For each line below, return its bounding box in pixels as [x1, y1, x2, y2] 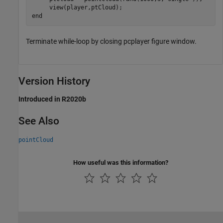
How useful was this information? [73, 158, 168, 166]
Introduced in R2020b [18, 95, 86, 104]
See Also [18, 115, 59, 127]
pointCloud [18, 136, 53, 143]
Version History [18, 75, 90, 88]
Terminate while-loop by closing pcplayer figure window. [26, 37, 197, 46]
